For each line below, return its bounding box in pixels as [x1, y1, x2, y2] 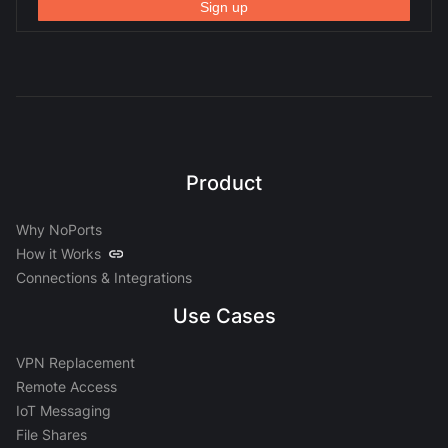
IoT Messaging [16, 402, 111, 419]
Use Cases [172, 304, 276, 328]
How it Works [16, 245, 101, 262]
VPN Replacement [16, 354, 135, 371]
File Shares [16, 426, 87, 443]
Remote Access [16, 378, 117, 395]
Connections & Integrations [16, 269, 192, 286]
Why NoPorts [16, 221, 102, 238]
